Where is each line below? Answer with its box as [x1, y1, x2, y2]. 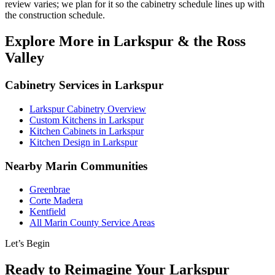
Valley [5, 50, 44, 66]
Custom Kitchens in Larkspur [29, 114, 144, 125]
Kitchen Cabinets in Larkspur [29, 125, 144, 136]
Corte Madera [29, 195, 83, 206]
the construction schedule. [5, 10, 105, 21]
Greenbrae [29, 184, 70, 195]
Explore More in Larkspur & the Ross [5, 33, 246, 50]
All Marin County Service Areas [29, 217, 155, 228]
